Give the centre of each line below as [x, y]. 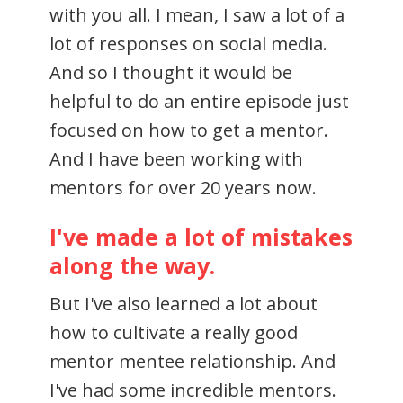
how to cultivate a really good [174, 332]
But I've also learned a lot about [184, 303]
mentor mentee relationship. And [193, 361]
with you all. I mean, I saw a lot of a [197, 14]
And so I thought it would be [171, 72]
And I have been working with [176, 158]
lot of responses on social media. [188, 43]
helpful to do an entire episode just [199, 101]
